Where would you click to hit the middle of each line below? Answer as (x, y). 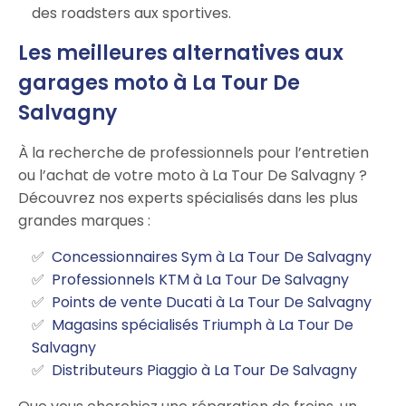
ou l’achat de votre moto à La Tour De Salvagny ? (193, 175)
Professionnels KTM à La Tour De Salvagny (200, 279)
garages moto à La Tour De (159, 82)
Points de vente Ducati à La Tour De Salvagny (212, 302)
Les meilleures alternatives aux (181, 53)
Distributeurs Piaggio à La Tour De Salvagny (204, 370)
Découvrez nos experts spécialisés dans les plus (188, 198)
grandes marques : (84, 220)
